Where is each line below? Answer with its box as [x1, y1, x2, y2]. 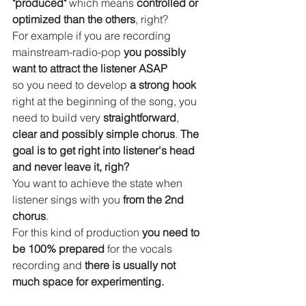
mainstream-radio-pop [12, 44, 124, 59]
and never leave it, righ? [12, 159, 132, 173]
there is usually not [85, 258, 178, 272]
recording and [12, 258, 85, 272]
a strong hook [130, 77, 196, 92]
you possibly [124, 44, 189, 59]
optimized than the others [12, 12, 135, 26]
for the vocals [105, 241, 175, 255]
